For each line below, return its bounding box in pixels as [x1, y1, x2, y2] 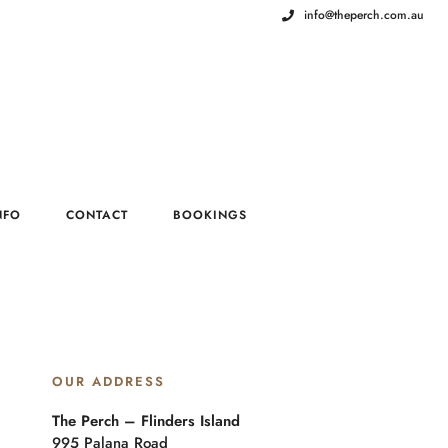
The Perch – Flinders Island [52, 410, 241, 432]
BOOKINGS [173, 206, 247, 224]
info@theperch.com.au [304, 6, 424, 24]
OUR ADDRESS [52, 372, 166, 391]
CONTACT [66, 206, 128, 224]
